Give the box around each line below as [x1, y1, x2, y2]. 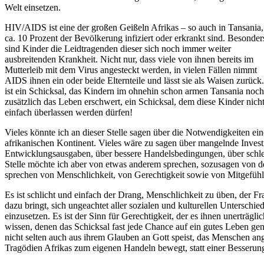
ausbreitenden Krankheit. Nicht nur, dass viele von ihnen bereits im [5, 54, 253, 65]
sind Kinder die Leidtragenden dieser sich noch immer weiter [5, 44, 231, 54]
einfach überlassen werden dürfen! [5, 107, 133, 118]
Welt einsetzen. [5, 2, 61, 13]
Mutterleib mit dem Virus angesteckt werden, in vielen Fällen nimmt [5, 65, 257, 75]
